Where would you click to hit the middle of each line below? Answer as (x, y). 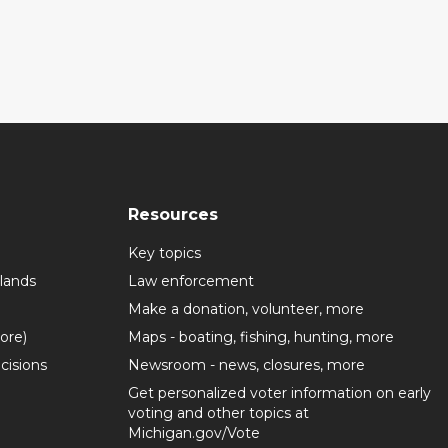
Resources (173, 215)
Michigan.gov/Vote (194, 433)
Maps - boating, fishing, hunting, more (261, 337)
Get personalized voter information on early (279, 393)
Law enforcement (191, 281)
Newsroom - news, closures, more (246, 365)
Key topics (164, 253)
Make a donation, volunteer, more (246, 309)
